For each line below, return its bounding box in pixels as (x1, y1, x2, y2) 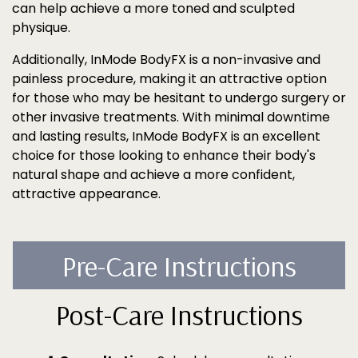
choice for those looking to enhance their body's (12, 146, 316, 165)
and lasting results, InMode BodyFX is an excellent (12, 127, 320, 145)
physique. (12, 18, 74, 37)
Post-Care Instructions (55, 296, 303, 332)
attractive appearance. (12, 185, 161, 203)
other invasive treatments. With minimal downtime (12, 108, 330, 126)
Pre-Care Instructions (62, 248, 296, 284)
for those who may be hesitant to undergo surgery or (12, 89, 346, 107)
